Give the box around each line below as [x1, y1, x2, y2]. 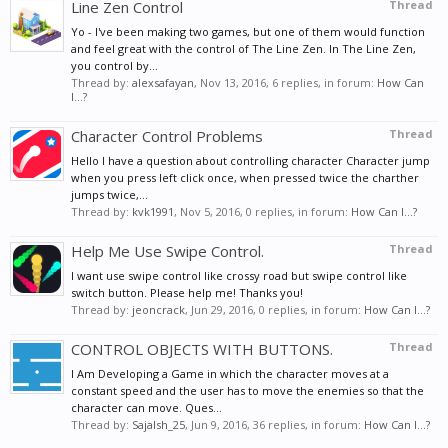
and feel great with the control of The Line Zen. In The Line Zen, [71, 41, 416, 57]
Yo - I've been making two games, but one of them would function [71, 24, 425, 40]
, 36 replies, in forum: [247, 417, 364, 433]
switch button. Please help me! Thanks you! [71, 285, 303, 301]
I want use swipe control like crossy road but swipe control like [71, 268, 407, 284]
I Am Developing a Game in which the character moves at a [71, 366, 389, 382]
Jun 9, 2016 [191, 417, 247, 433]
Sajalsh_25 [132, 417, 185, 433]
